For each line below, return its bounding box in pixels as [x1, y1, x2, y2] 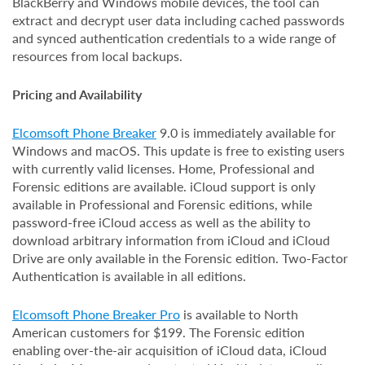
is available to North [180, 306, 298, 322]
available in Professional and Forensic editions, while [12, 196, 312, 212]
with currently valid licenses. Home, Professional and [12, 161, 314, 176]
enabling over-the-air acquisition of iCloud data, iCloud [12, 342, 327, 358]
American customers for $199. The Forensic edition [12, 324, 305, 340]
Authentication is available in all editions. [12, 268, 246, 284]
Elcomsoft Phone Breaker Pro [12, 306, 180, 322]
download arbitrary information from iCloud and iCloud [12, 232, 330, 248]
